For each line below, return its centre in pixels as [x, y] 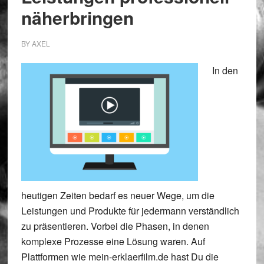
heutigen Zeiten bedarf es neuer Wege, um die [118, 195]
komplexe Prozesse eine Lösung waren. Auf [113, 241]
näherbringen [77, 17]
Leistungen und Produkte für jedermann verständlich [130, 211]
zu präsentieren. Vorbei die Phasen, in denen [115, 226]
